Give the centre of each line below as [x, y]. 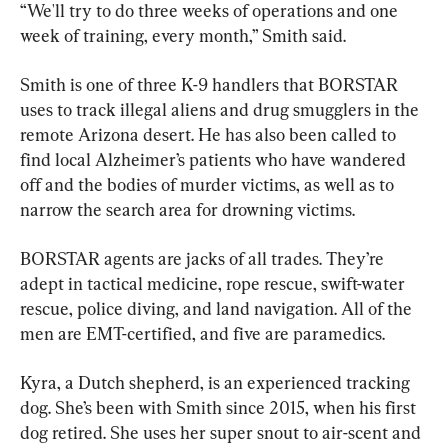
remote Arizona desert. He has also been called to [210, 134]
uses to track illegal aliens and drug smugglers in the [221, 109]
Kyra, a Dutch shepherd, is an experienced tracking [217, 382]
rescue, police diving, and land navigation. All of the [218, 308]
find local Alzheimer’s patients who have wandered [215, 159]
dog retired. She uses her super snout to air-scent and [222, 432]
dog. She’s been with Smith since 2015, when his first [220, 407]
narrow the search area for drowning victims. [187, 209]
